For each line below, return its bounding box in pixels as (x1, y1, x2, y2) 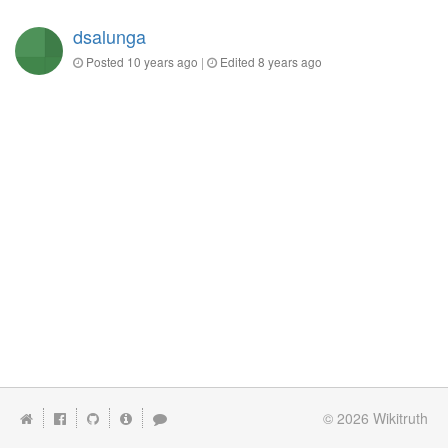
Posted (83, 53, 127, 71)
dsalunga (73, 23, 146, 50)
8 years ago (258, 53, 322, 71)
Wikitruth (373, 408, 428, 428)
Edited (217, 53, 258, 71)
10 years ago (127, 53, 198, 71)
